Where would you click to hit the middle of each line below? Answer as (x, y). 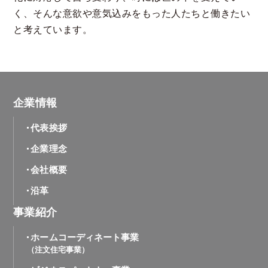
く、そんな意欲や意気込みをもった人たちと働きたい (132, 13)
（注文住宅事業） (58, 249)
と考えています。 (53, 29)
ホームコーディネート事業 (85, 237)
